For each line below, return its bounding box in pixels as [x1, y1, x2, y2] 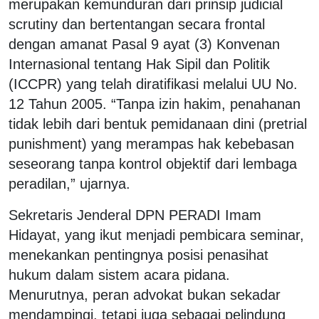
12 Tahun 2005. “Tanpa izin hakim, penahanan [9, 95, 300, 112]
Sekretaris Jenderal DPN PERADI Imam [9, 206, 261, 223]
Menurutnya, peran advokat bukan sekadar [9, 286, 281, 303]
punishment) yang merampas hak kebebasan [9, 135, 294, 152]
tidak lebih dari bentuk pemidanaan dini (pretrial [9, 115, 307, 132]
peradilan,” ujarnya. [9, 175, 130, 192]
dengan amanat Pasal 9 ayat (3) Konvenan [9, 36, 280, 52]
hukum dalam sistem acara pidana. [9, 266, 230, 283]
